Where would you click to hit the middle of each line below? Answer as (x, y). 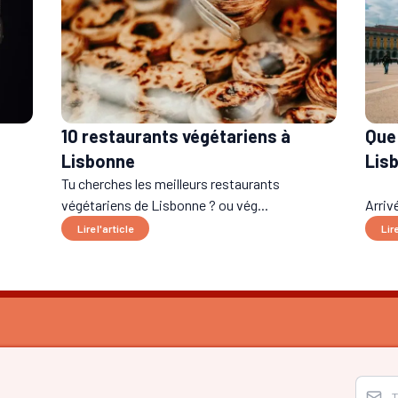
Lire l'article (106, 229)
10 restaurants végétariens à (176, 136)
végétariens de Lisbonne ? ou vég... (165, 205)
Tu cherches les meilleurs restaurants (171, 184)
